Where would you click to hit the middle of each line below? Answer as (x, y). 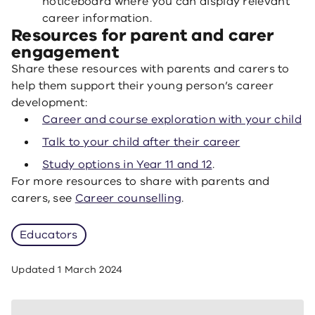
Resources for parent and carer (143, 35)
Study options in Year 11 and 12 (127, 165)
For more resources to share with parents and (141, 181)
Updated (35, 270)
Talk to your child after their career (141, 142)
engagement (65, 52)
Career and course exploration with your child (172, 120)
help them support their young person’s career (142, 86)
